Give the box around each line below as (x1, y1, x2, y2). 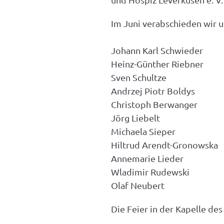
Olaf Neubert (111, 180, 164, 190)
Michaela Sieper (111, 126, 175, 136)
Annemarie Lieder (111, 153, 183, 163)
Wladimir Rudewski (111, 166, 189, 177)
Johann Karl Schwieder (111, 45, 203, 55)
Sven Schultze (111, 72, 166, 82)
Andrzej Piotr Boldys (111, 85, 195, 96)
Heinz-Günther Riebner (111, 58, 203, 69)
